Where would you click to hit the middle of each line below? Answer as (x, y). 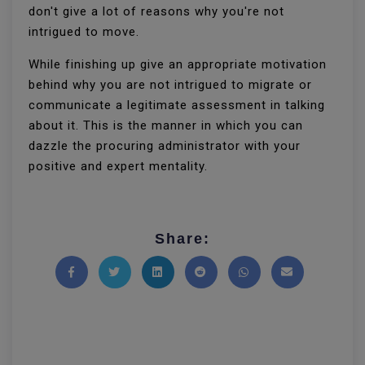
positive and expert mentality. (118, 166)
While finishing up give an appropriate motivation (178, 64)
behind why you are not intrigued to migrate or (170, 85)
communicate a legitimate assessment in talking (177, 105)
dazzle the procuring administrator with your (165, 146)
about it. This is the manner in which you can (166, 125)
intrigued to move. (84, 32)
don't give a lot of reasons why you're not (156, 11)
